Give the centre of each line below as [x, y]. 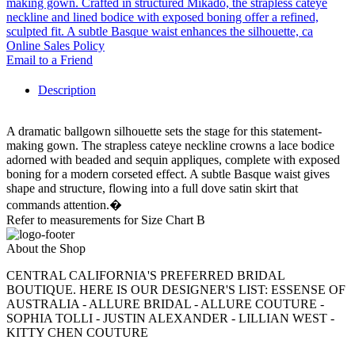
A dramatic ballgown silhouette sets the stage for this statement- [164, 132]
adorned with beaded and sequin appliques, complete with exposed [173, 160]
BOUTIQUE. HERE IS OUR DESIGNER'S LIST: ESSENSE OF [176, 290]
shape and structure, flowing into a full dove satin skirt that [152, 189]
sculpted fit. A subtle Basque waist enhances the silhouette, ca [160, 32]
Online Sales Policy [55, 46]
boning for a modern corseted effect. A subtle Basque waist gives [168, 174]
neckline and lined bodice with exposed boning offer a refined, [162, 17]
